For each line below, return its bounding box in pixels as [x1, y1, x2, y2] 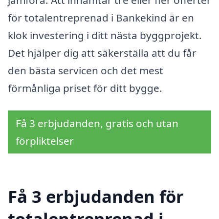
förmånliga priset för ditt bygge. [8, 81, 162, 95]
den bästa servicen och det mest [8, 64, 163, 78]
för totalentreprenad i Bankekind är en [8, 11, 194, 25]
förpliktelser [16, 133, 74, 148]
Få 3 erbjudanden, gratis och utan [16, 116, 178, 130]
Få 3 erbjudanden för [8, 184, 184, 208]
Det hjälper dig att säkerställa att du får [8, 46, 197, 60]
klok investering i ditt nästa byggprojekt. [8, 28, 202, 43]
